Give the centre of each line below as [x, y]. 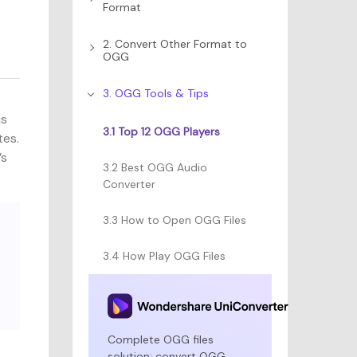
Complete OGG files [161, 339]
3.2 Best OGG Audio [155, 167]
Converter [129, 184]
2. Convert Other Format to [175, 44]
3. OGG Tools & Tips [156, 93]
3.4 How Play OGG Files [164, 256]
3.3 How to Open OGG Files [175, 220]
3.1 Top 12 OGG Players [161, 131]
